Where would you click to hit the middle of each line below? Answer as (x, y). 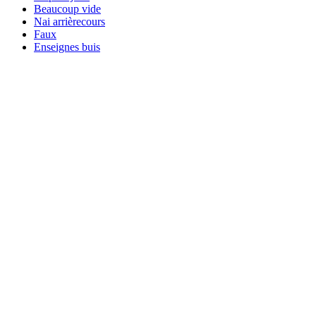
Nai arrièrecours (69, 21)
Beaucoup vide (67, 8)
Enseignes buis (67, 47)
